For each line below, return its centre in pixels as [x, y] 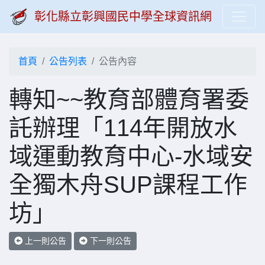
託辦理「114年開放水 [123, 128]
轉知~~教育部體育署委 [129, 99]
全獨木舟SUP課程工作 [128, 185]
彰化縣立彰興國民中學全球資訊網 [123, 17]
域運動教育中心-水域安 [131, 156]
